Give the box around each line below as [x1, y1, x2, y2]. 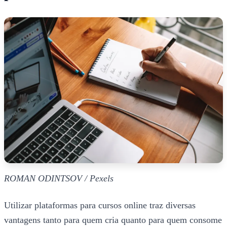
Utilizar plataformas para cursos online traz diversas [4, 200, 196, 210]
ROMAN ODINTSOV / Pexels [4, 173, 113, 183]
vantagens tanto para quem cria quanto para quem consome [4, 214, 222, 225]
